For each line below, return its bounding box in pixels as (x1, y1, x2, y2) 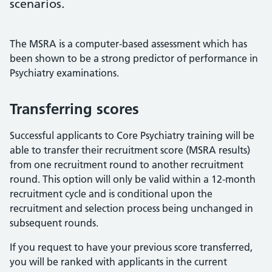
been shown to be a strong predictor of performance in (10, 52, 258, 64)
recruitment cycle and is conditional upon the (10, 188, 212, 200)
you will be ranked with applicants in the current (10, 256, 227, 268)
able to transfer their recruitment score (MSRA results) (10, 144, 250, 156)
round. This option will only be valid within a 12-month (10, 173, 256, 185)
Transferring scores (10, 100, 139, 118)
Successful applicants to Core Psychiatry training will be (10, 129, 254, 141)
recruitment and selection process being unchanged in (10, 202, 253, 214)
